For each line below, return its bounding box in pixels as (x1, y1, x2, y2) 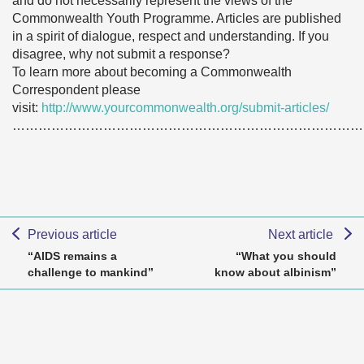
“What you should (236, 249, 336, 262)
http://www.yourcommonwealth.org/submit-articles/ (41, 101, 329, 115)
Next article (268, 227, 337, 241)
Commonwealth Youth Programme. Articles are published (12, 11, 341, 25)
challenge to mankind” (28, 266, 154, 279)
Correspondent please (12, 83, 141, 97)
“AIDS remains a (28, 249, 117, 262)
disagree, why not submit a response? (12, 47, 230, 61)
